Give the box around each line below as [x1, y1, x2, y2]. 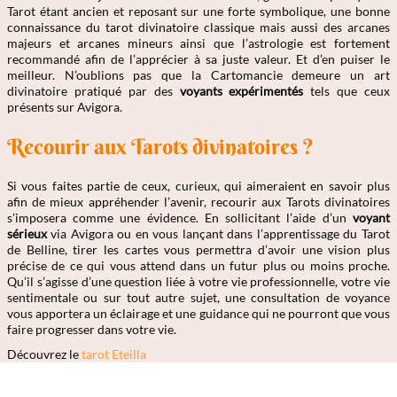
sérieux [7, 225, 47, 241]
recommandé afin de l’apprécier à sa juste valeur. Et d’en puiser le [7, 51, 390, 66]
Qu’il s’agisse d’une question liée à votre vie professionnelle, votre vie [7, 273, 390, 289]
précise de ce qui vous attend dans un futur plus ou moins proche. [7, 257, 390, 273]
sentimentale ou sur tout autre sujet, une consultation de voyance [7, 289, 390, 305]
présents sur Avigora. [7, 98, 122, 114]
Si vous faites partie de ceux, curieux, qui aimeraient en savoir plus [7, 177, 390, 193]
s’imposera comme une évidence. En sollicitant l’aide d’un [7, 209, 353, 225]
